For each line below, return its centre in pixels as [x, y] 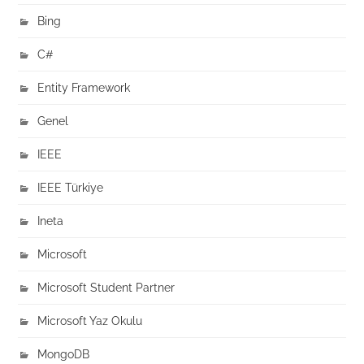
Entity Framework [84, 88]
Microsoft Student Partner [106, 288]
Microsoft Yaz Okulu [90, 321]
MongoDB [64, 354]
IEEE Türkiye [71, 188]
